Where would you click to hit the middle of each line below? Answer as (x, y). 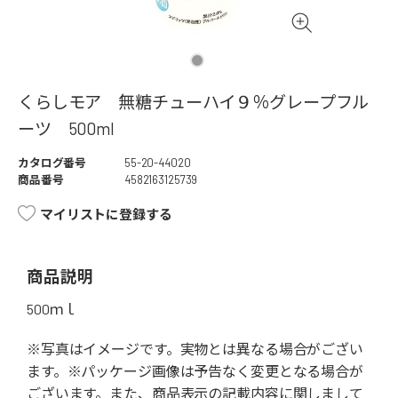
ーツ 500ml (66, 129)
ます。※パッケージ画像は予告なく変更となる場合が (195, 371)
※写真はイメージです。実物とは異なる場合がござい (195, 349)
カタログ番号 (52, 163)
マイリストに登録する (106, 215)
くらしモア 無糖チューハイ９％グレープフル (194, 102)
